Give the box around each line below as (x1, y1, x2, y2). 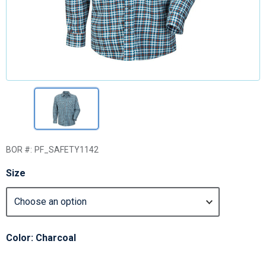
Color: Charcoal (6, 232, 76, 243)
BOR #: (6, 144, 33, 154)
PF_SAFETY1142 (34, 144, 99, 154)
